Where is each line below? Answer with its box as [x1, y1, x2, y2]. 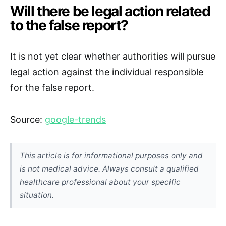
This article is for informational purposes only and [20, 150, 203, 160]
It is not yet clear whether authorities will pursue [10, 50, 215, 62]
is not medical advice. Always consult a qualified [20, 163, 199, 174]
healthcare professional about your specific [20, 177, 181, 187]
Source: [10, 114, 45, 125]
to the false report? [10, 16, 129, 34]
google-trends [45, 114, 106, 125]
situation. [20, 190, 54, 200]
